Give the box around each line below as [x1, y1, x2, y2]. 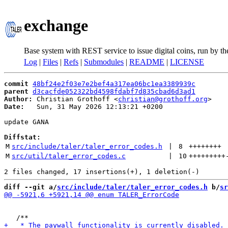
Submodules [84, 58, 124, 66]
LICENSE [170, 58, 204, 66]
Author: [4, 95, 33, 103]
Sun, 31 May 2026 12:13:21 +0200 [24, 103, 163, 110]
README [129, 58, 164, 66]
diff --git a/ [4, 183, 57, 191]
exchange [24, 16, 88, 35]
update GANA [4, 118, 49, 126]
